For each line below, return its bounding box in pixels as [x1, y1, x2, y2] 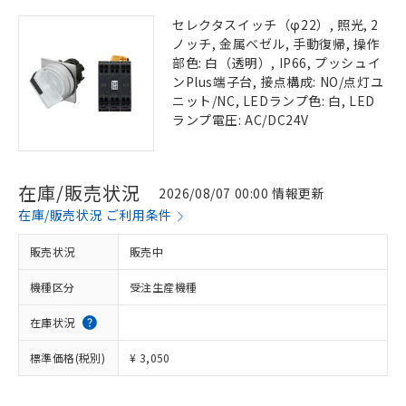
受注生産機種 [130, 279, 198, 295]
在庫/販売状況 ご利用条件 [18, 206, 172, 224]
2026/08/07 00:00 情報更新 [159, 183, 325, 202]
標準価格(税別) [30, 350, 106, 365]
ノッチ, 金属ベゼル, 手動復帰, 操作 [172, 34, 381, 53]
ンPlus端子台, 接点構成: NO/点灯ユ [172, 72, 384, 91]
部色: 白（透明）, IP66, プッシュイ [172, 53, 382, 72]
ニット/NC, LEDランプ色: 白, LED [172, 92, 375, 110]
